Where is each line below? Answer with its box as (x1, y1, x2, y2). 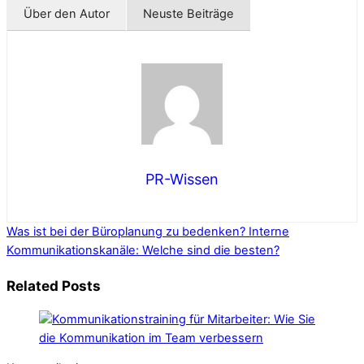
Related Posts (6, 276, 101, 294)
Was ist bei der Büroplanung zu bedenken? (6, 224, 245, 240)
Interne (245, 224, 289, 240)
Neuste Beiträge (143, 6, 234, 22)
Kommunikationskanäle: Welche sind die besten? (6, 243, 279, 258)
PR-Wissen (145, 171, 219, 188)
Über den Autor (24, 6, 110, 22)
